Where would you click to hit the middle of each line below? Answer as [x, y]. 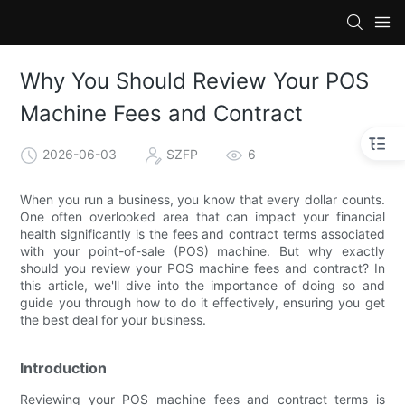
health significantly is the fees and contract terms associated [202, 233]
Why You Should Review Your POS [195, 81]
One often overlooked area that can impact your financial [202, 216]
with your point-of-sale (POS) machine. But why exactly [202, 250]
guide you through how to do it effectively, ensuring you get [202, 302]
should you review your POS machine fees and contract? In [202, 268]
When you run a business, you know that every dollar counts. [202, 199]
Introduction [64, 367]
